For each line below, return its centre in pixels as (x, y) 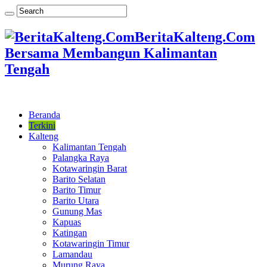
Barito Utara (76, 200)
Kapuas (67, 222)
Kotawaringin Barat (90, 168)
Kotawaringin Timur (91, 243)
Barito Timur (77, 190)
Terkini (42, 125)
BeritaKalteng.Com (195, 37)
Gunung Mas (77, 211)
